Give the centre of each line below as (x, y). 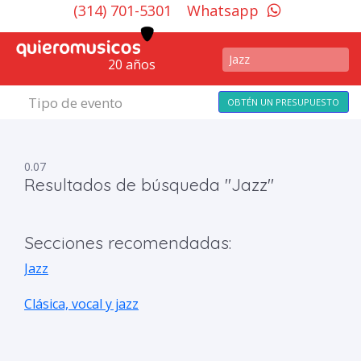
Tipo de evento (75, 103)
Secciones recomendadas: (128, 243)
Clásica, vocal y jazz (81, 304)
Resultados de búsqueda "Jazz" (149, 185)
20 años (132, 64)
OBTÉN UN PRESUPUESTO (284, 102)
